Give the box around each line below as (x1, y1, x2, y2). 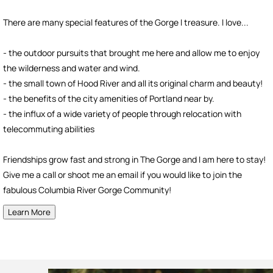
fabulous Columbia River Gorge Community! (3, 184, 171, 196)
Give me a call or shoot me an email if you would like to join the (3, 169, 242, 180)
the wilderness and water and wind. (3, 62, 142, 74)
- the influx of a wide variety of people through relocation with (3, 108, 241, 119)
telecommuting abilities (3, 123, 94, 135)
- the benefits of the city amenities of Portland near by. (3, 93, 214, 104)
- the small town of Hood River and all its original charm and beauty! (3, 77, 263, 89)
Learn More (8, 207, 51, 218)
